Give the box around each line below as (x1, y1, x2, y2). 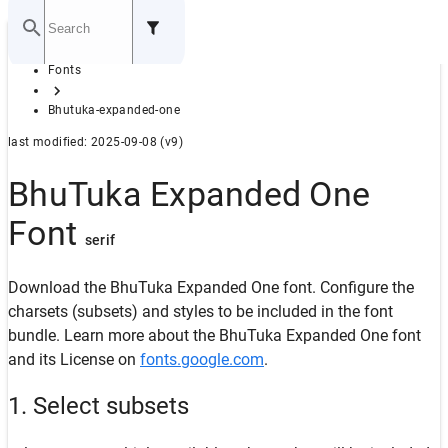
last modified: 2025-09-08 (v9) (8, 135, 183, 149)
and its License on (8, 349, 140, 369)
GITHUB (43, 84, 104, 100)
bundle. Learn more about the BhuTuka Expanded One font (8, 325, 421, 345)
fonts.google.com (140, 349, 264, 369)
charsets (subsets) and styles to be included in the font (8, 301, 393, 321)
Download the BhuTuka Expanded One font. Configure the (8, 277, 414, 297)
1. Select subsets (8, 392, 189, 421)
